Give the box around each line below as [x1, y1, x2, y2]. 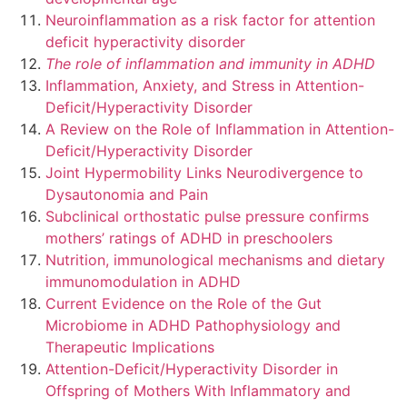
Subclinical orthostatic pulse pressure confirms [45, 207, 369, 226]
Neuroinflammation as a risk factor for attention [45, 11, 375, 30]
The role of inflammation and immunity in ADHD [45, 55, 375, 74]
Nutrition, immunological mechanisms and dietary [45, 251, 385, 270]
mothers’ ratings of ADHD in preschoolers [45, 229, 333, 248]
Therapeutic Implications [45, 338, 214, 357]
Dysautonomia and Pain [45, 185, 208, 204]
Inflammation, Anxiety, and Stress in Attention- [45, 76, 364, 95]
